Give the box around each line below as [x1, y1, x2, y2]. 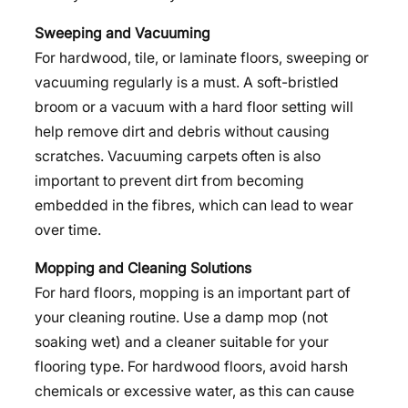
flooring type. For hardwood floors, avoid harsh [35, 358, 348, 376]
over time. [35, 220, 101, 239]
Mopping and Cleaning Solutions [35, 260, 251, 278]
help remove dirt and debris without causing [35, 122, 330, 140]
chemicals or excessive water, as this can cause [35, 382, 354, 401]
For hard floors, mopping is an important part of [35, 284, 351, 302]
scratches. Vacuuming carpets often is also [35, 147, 321, 165]
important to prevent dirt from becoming [35, 171, 304, 189]
